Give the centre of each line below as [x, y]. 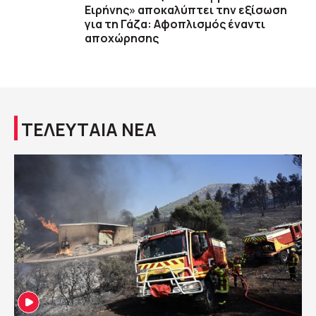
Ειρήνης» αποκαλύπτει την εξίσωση [186, 10]
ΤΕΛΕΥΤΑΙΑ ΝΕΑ [89, 130]
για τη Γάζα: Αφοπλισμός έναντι [175, 24]
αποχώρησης [122, 38]
